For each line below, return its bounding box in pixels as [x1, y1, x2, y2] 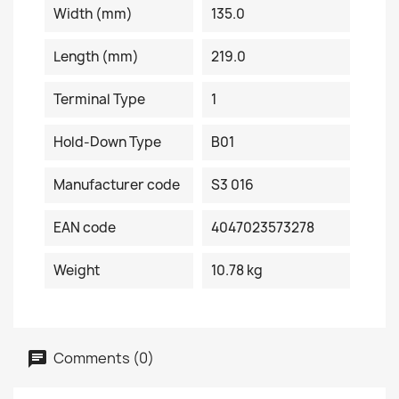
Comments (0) [51, 347, 154, 368]
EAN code [53, 218, 116, 237]
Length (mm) [53, 47, 139, 66]
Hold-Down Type [53, 133, 161, 151]
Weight [53, 261, 100, 280]
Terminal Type [53, 90, 145, 109]
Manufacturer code [53, 175, 180, 194]
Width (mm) [53, 4, 133, 23]
